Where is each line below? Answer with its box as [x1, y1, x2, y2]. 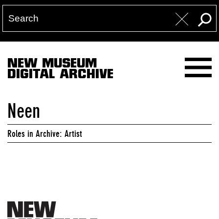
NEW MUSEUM [7, 57, 97, 72]
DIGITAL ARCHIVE [7, 68, 113, 83]
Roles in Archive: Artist [7, 128, 82, 139]
